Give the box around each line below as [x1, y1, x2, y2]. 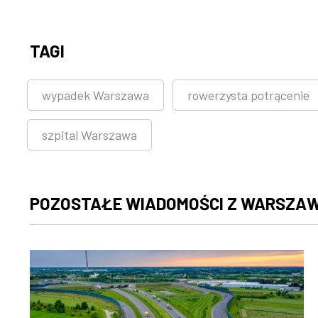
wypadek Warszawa [42, 87, 149, 103]
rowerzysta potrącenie [187, 87, 309, 103]
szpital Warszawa [42, 126, 137, 143]
